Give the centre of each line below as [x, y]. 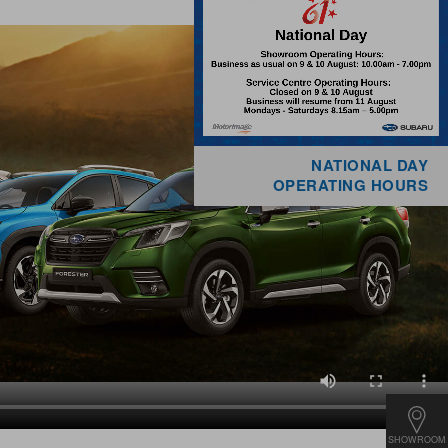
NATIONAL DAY [369, 164]
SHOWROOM [417, 439]
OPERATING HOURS [350, 184]
